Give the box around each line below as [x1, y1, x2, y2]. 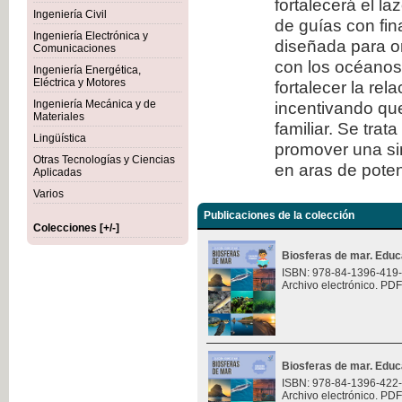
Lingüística [33, 132, 86, 144]
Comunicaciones [33, 42, 116, 55]
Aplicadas [33, 166, 82, 179]
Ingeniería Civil [33, 8, 107, 21]
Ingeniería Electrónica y [33, 30, 148, 42]
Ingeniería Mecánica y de [33, 98, 156, 110]
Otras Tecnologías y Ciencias [33, 153, 175, 166]
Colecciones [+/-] [33, 222, 119, 234]
